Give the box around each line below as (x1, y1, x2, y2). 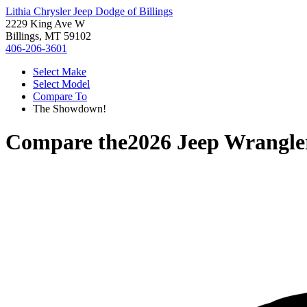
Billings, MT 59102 (5, 30, 91, 42)
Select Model (33, 78, 90, 90)
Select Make (33, 66, 86, 77)
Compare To (33, 90, 87, 102)
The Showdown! (33, 103, 106, 114)
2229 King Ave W (5, 18, 85, 29)
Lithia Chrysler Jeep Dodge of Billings (5, 5, 173, 17)
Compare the (5, 130, 127, 155)
